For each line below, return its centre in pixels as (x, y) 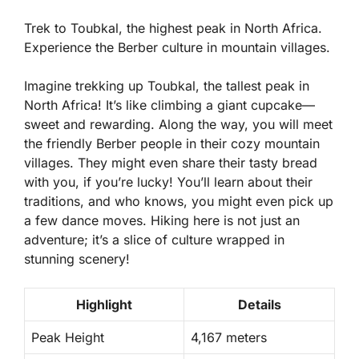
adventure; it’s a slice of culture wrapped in (154, 239)
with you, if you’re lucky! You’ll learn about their (168, 182)
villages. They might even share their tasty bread (171, 162)
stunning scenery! (77, 258)
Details (259, 304)
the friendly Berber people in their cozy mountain (172, 143)
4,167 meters (229, 337)
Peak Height (68, 337)
